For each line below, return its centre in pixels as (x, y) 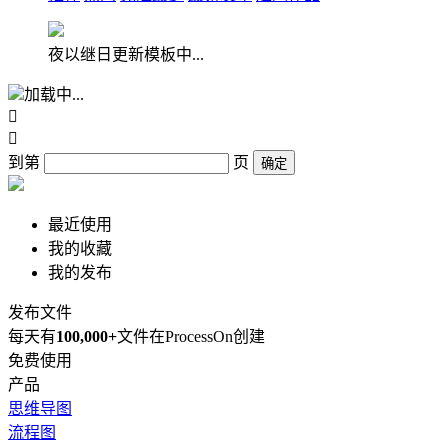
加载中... (54, 94)
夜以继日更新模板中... (126, 54)
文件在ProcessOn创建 (191, 336)
